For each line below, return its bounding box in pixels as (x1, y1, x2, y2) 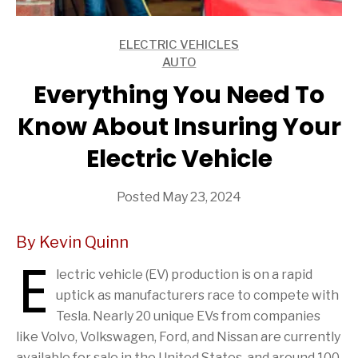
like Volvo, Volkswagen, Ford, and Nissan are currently (16, 328, 340, 344)
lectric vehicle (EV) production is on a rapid (56, 266, 312, 282)
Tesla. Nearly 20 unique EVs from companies (56, 308, 320, 324)
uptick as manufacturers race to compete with (56, 287, 339, 303)
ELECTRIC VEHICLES (119, 37, 239, 52)
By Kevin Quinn (16, 232, 129, 252)
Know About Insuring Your (17, 109, 341, 144)
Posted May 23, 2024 (117, 189, 241, 205)
